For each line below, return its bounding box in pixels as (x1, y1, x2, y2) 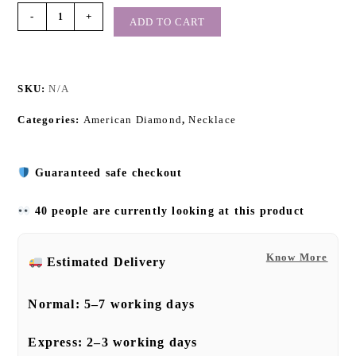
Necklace (188, 114, 237, 126)
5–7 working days (84, 297, 195, 311)
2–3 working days (87, 335, 198, 350)
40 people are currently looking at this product (30, 205, 304, 218)
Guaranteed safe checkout (34, 167, 183, 180)
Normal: (28, 297, 85, 311)
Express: (28, 335, 87, 350)
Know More (265, 251, 328, 264)
